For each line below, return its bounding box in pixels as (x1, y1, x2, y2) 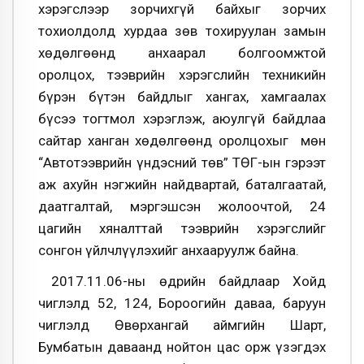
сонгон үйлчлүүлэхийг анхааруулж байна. (38, 242, 299, 259)
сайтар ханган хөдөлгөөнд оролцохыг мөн (38, 132, 326, 149)
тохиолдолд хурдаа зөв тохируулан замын (38, 23, 326, 40)
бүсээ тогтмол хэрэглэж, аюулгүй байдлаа (38, 110, 326, 128)
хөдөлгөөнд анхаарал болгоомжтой (38, 45, 326, 62)
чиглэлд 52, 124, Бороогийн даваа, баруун (38, 294, 326, 311)
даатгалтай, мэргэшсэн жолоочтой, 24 (38, 198, 326, 215)
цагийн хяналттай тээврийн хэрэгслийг (38, 220, 326, 237)
